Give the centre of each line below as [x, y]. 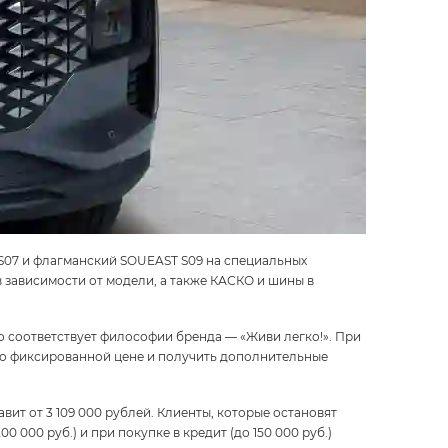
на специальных [255, 260]
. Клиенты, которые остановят [244, 412]
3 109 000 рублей [98, 412]
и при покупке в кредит [153, 432]
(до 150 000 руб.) [281, 432]
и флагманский [69, 260]
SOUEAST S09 [161, 260]
